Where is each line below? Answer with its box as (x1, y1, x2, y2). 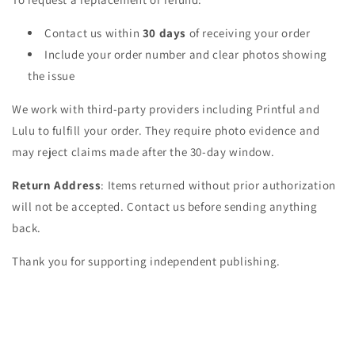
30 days (142, 25, 187, 40)
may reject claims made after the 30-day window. (12, 144, 275, 159)
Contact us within (44, 25, 143, 40)
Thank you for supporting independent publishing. (12, 254, 281, 269)
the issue (28, 68, 75, 83)
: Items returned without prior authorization (101, 177, 336, 193)
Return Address (12, 177, 101, 193)
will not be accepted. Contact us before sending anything (12, 199, 318, 214)
